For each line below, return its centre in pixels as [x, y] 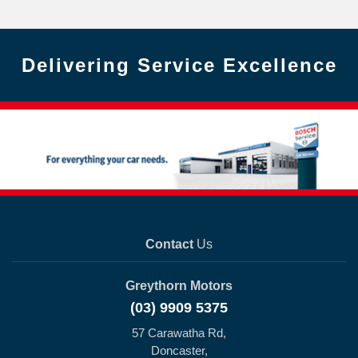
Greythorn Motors [179, 286]
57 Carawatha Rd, [179, 333]
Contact [169, 244]
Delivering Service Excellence [179, 65]
